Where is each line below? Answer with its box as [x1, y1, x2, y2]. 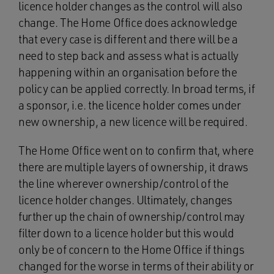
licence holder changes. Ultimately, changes [18, 193, 232, 207]
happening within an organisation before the [18, 65, 237, 80]
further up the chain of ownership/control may [18, 209, 245, 224]
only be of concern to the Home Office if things [18, 242, 245, 257]
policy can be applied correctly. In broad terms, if [18, 81, 255, 96]
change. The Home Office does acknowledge [18, 15, 237, 30]
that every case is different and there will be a [18, 32, 238, 46]
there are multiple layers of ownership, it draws [18, 160, 248, 174]
